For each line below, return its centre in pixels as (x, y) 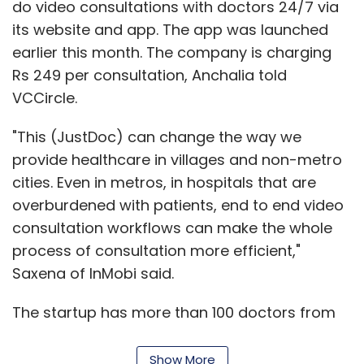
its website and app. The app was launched (170, 29)
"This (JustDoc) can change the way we (157, 136)
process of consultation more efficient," (156, 250)
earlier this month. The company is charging (172, 52)
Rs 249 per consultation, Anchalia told (149, 75)
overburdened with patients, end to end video (178, 205)
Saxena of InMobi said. (93, 273)
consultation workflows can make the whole (172, 227)
